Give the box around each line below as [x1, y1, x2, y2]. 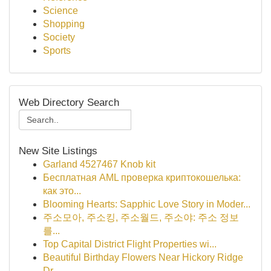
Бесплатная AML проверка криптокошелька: [43, 172, 241, 183]
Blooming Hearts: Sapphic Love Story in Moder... [43, 199, 250, 209]
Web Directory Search [19, 96, 119, 108]
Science [43, 5, 78, 16]
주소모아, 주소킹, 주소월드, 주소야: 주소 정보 [43, 212, 239, 223]
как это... [43, 186, 81, 196]
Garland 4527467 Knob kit [43, 159, 155, 169]
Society [43, 32, 75, 42]
